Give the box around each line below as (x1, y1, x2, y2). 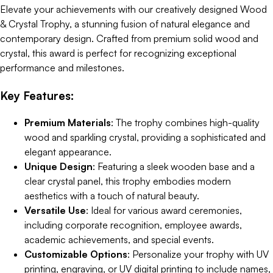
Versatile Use (24, 204, 86, 217)
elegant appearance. (24, 146, 112, 158)
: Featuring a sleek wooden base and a (93, 160, 255, 173)
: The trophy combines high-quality (111, 116, 260, 129)
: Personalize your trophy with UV (127, 248, 269, 261)
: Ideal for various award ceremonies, (86, 204, 242, 217)
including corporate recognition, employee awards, (24, 219, 242, 232)
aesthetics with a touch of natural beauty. (24, 190, 199, 202)
